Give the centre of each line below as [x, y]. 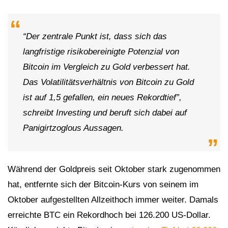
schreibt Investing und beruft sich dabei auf [105, 113]
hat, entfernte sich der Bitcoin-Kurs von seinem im [103, 185]
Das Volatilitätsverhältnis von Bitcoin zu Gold [108, 82]
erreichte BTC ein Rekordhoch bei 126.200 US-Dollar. [109, 215]
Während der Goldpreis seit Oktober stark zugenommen [114, 169]
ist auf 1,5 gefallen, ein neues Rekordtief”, [102, 98]
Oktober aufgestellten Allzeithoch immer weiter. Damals [113, 200]
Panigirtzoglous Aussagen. [73, 128]
